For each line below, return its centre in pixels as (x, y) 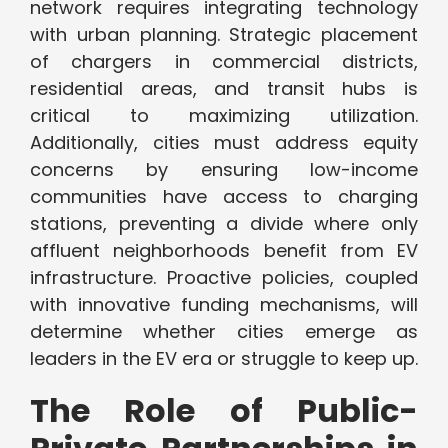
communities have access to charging (224, 197)
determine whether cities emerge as (224, 332)
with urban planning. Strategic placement (224, 35)
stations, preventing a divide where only (224, 224)
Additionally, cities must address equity (224, 143)
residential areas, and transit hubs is (224, 89)
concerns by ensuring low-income (224, 170)
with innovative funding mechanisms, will (224, 305)
